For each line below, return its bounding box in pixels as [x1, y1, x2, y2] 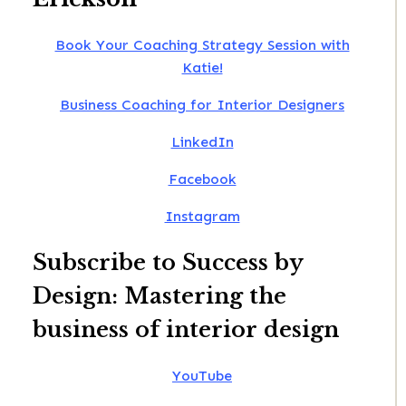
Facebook [168, 169, 237, 188]
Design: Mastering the [33, 282, 286, 309]
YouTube [172, 366, 232, 384]
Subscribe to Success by [33, 248, 303, 275]
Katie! [181, 58, 223, 76]
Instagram [164, 207, 240, 225]
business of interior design [33, 315, 339, 343]
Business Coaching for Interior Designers [60, 95, 344, 113]
